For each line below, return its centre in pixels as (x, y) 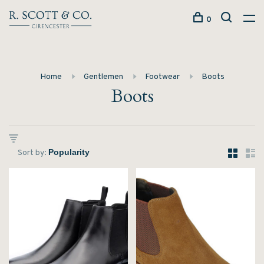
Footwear (162, 77)
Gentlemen (103, 77)
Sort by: (32, 153)
